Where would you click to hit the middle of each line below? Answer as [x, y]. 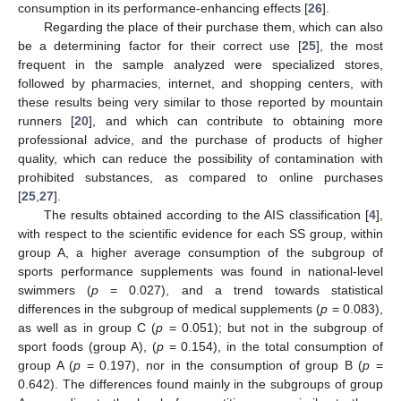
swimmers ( [55, 290]
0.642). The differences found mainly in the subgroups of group [200, 384]
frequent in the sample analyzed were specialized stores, [200, 64]
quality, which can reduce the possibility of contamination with [200, 158]
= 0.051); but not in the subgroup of [273, 327]
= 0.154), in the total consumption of [273, 346]
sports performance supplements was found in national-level [200, 271]
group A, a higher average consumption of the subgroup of [200, 252]
